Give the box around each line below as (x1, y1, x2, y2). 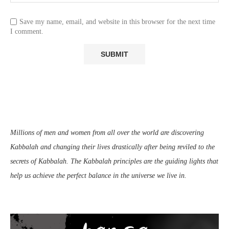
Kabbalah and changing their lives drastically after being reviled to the (10, 143, 215, 151)
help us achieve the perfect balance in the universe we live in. (10, 171, 187, 179)
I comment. (10, 27, 43, 35)
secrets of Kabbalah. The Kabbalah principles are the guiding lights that (10, 157, 218, 165)
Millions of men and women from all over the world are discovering (10, 128, 204, 136)
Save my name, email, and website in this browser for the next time (19, 17, 215, 26)
